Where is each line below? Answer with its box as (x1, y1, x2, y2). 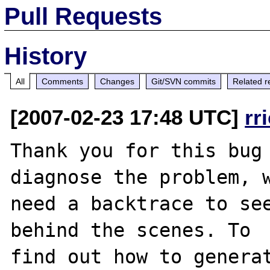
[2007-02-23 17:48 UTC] (10, 105, 245, 129)
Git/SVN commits (151, 76, 216, 86)
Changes (100, 76, 135, 86)
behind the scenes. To (10, 219, 251, 241)
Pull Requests (4, 2, 163, 30)
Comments (42, 76, 84, 86)
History (4, 42, 87, 69)
